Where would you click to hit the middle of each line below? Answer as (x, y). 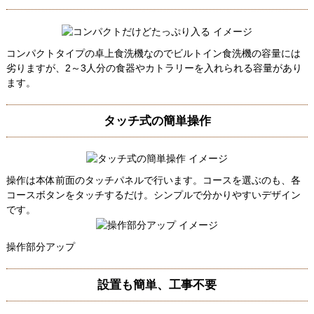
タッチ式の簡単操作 (157, 121)
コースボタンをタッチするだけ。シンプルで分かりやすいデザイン (153, 195)
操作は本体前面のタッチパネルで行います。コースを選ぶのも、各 (153, 180)
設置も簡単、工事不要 (157, 285)
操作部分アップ (40, 247)
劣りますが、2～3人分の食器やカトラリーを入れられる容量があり (154, 68)
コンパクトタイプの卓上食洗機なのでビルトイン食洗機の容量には (153, 53)
